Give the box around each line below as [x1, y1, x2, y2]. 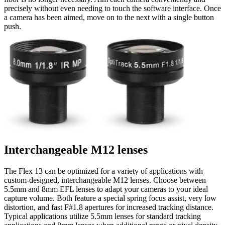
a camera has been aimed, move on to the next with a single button [4, 13, 214, 22]
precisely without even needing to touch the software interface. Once [4, 4, 221, 13]
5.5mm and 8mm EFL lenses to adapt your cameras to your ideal [4, 185, 208, 194]
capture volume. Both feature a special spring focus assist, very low [4, 194, 216, 203]
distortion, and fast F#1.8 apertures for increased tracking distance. [4, 203, 213, 212]
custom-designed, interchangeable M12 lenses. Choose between [4, 176, 206, 185]
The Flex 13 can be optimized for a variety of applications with [4, 167, 203, 176]
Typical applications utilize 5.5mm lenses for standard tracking [4, 212, 201, 221]
